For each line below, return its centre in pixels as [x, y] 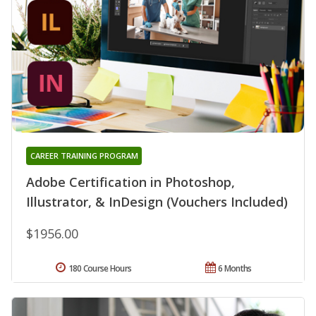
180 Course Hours [100, 268]
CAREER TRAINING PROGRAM [84, 155]
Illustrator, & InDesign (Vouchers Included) [157, 201]
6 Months [235, 268]
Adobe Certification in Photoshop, [130, 182]
